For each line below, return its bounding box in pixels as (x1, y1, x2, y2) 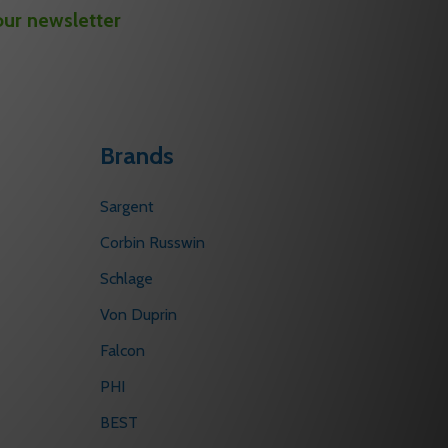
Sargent (100, 197, 154, 217)
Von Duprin (100, 305, 177, 325)
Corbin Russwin (100, 233, 205, 253)
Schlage (100, 269, 153, 289)
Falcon (100, 341, 145, 361)
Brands (100, 141, 174, 171)
